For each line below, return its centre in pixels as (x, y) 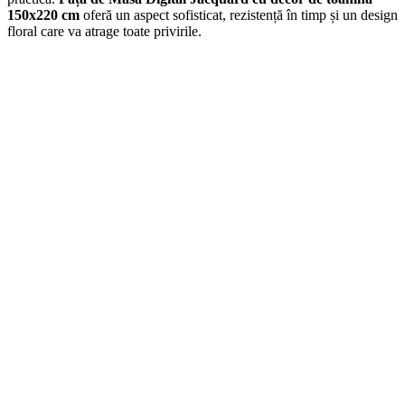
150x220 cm (43, 14)
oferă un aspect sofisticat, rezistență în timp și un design (239, 14)
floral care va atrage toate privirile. (104, 31)
